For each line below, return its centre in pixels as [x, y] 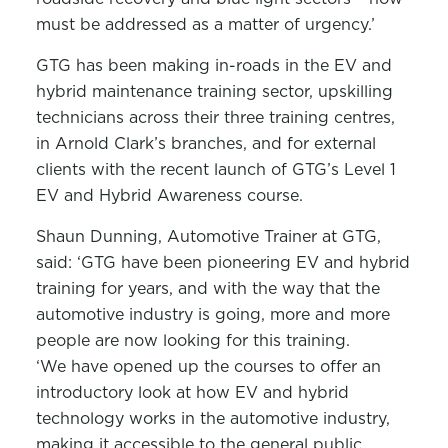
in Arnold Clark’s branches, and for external [205, 143]
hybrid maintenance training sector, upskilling [214, 91]
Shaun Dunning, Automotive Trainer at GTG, [208, 236]
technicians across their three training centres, [215, 117]
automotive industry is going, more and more [212, 314]
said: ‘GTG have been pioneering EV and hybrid [222, 262]
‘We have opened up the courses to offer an [208, 366]
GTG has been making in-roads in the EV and [213, 65]
